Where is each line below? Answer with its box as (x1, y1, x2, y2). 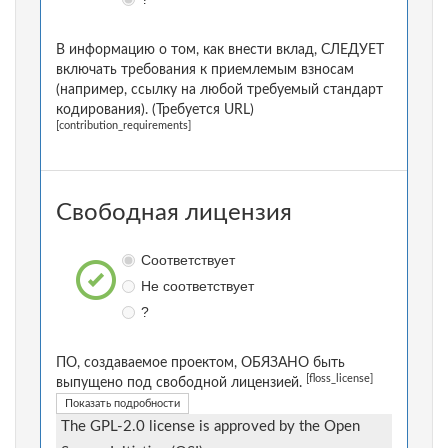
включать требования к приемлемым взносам (56, 63, 354, 78)
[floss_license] (306, 374, 373, 385)
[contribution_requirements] (56, 121, 191, 132)
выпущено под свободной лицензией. (56, 376, 306, 391)
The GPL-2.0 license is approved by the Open (61, 419, 360, 435)
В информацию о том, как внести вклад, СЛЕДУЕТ (56, 43, 384, 58)
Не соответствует (140, 278, 254, 295)
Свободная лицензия (56, 201, 292, 226)
